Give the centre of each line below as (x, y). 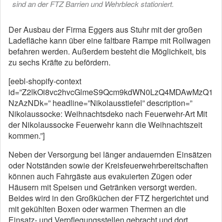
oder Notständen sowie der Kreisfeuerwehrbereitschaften (108, 165)
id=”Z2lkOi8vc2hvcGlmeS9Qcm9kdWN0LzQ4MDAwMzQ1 (111, 92)
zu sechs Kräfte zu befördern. (59, 62)
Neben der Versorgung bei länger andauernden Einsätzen (110, 154)
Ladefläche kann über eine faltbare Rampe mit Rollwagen (110, 40)
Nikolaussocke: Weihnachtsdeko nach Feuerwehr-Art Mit (108, 114)
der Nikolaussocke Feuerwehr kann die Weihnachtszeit (105, 125)
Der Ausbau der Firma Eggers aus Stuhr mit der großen (105, 29)
